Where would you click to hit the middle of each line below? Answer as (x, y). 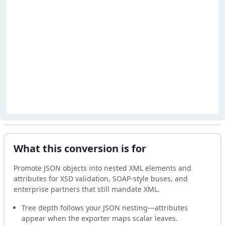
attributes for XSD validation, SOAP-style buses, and (101, 178)
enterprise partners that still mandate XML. (87, 189)
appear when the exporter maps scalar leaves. (100, 218)
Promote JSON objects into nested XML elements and (103, 168)
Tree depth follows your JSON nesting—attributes (105, 207)
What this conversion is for (80, 148)
